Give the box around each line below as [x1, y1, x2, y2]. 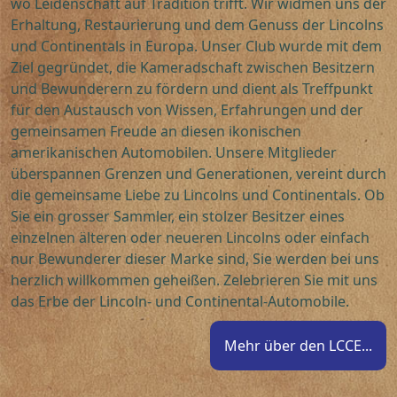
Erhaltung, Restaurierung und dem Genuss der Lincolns [11, 15, 384, 35]
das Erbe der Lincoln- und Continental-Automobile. [11, 292, 349, 312]
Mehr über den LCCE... [224, 336, 372, 356]
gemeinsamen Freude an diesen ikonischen [11, 121, 301, 142]
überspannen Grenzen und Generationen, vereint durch [11, 164, 386, 184]
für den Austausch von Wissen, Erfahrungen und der [11, 100, 363, 121]
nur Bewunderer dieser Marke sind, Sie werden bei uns [11, 249, 379, 269]
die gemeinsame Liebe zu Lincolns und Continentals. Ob [11, 185, 385, 206]
